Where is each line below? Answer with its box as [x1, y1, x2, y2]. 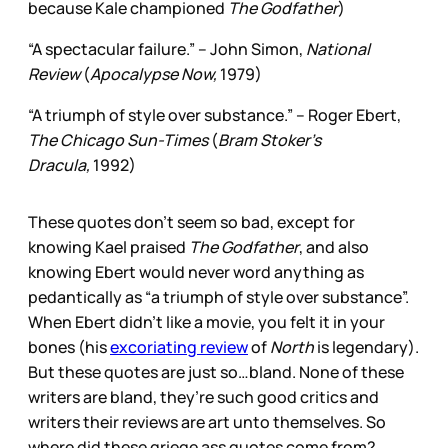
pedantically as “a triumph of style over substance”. [28, 286, 409, 309]
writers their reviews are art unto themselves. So [28, 411, 386, 434]
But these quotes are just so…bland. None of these [28, 361, 404, 384]
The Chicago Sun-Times [28, 129, 208, 152]
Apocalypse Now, [90, 63, 220, 86]
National [306, 38, 370, 61]
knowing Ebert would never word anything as [28, 261, 364, 284]
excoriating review [110, 336, 248, 359]
